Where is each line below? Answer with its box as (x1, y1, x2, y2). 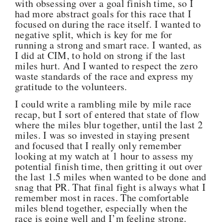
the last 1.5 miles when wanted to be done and (15, 169, 207, 183)
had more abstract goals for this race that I (15, 6, 192, 20)
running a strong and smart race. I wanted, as (15, 38, 202, 52)
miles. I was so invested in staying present (15, 128, 190, 142)
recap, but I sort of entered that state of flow (15, 107, 200, 121)
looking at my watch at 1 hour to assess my (15, 149, 194, 163)
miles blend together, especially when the (15, 201, 188, 215)
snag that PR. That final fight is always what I (15, 180, 206, 194)
